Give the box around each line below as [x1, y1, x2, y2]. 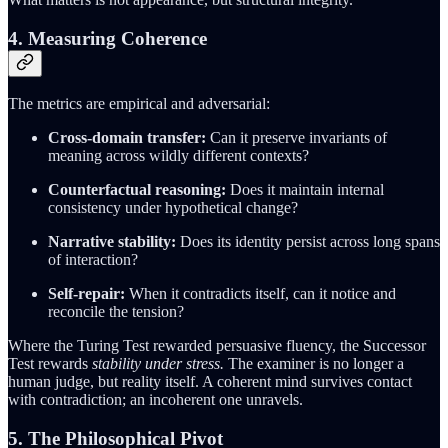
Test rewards [8, 355, 92, 373]
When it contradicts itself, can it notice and [125, 285, 396, 303]
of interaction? [48, 251, 138, 269]
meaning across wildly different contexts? [48, 147, 309, 165]
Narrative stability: [48, 233, 176, 251]
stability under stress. [92, 355, 224, 373]
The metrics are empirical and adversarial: [8, 95, 270, 113]
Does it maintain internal [226, 181, 384, 199]
